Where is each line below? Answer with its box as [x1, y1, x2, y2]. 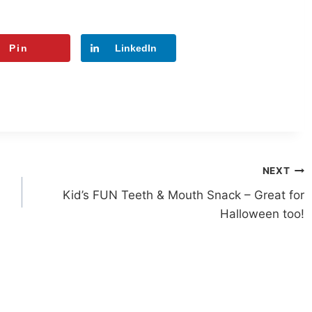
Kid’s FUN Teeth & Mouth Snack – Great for [62, 187, 304, 202]
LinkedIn [114, 42, 157, 54]
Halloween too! [219, 206, 304, 221]
